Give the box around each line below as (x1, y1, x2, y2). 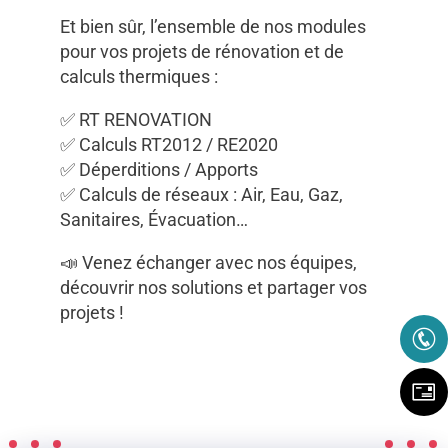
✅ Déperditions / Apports (60, 159, 258, 181)
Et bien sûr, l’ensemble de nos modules (60, 16, 366, 38)
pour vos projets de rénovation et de (60, 41, 344, 63)
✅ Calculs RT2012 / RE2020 (60, 134, 278, 156)
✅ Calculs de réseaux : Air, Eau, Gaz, (60, 184, 343, 206)
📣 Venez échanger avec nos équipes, (60, 252, 357, 274)
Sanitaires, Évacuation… (60, 209, 248, 231)
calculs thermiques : (60, 66, 218, 88)
